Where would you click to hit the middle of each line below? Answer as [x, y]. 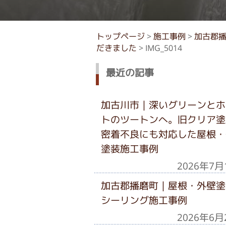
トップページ [120, 37]
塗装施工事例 [129, 149]
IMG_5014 [163, 48]
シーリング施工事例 [144, 200]
